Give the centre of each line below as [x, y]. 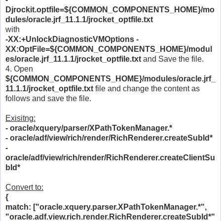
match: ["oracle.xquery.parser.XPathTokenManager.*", [106, 207]
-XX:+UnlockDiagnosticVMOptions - [72, 39]
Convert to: [24, 187]
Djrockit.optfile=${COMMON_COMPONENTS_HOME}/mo [110, 9]
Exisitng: [20, 118]
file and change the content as [147, 88]
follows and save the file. [48, 98]
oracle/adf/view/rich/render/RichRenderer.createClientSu [110, 157]
